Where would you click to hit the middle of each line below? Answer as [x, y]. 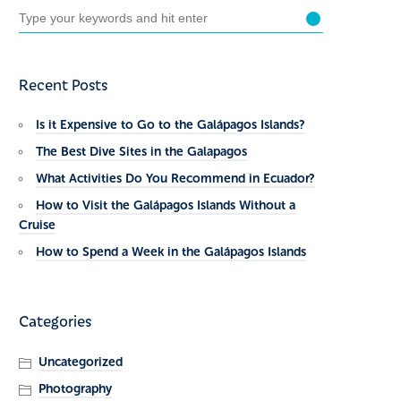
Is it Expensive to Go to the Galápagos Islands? [171, 125]
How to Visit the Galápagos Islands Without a [166, 206]
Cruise [37, 226]
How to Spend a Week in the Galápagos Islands [171, 252]
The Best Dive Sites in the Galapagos [141, 152]
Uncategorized [80, 362]
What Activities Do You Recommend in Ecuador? [175, 179]
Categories [55, 321]
